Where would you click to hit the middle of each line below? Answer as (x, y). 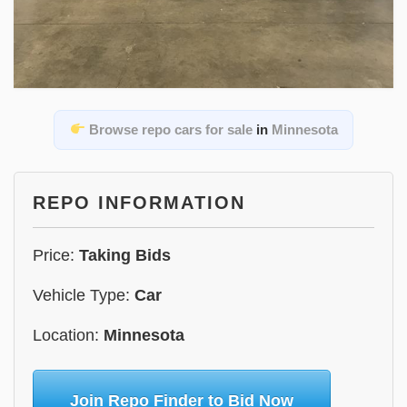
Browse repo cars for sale (170, 129)
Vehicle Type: (84, 295)
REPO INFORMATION (139, 202)
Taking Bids (125, 255)
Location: (68, 335)
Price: (56, 255)
